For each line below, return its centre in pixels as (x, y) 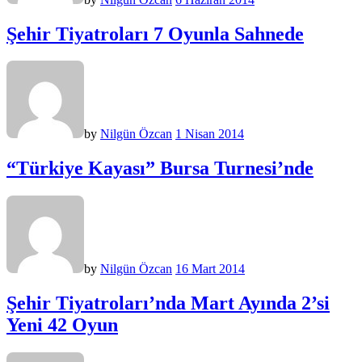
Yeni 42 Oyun (62, 325)
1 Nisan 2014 (210, 134)
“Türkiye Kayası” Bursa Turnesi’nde (160, 168)
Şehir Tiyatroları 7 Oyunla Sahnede (155, 34)
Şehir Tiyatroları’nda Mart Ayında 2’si (168, 303)
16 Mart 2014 (210, 269)
